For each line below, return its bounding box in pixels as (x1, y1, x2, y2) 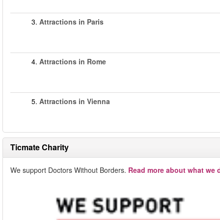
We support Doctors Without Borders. (10, 165, 128, 175)
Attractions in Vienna (39, 96, 110, 106)
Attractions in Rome (39, 56, 106, 66)
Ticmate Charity (10, 141, 69, 153)
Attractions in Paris (39, 17, 104, 27)
